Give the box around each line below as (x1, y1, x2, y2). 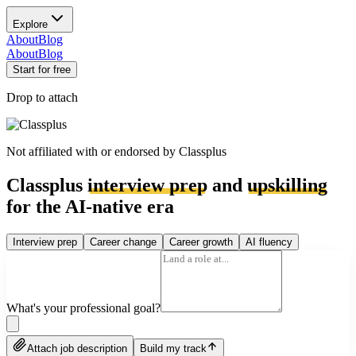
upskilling (247, 174, 327, 195)
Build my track (140, 342, 207, 354)
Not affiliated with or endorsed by (6, 145, 179, 158)
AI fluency (246, 235, 292, 248)
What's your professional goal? (6, 300, 161, 315)
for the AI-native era (6, 195, 174, 217)
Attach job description (27, 342, 127, 354)
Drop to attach (6, 91, 78, 104)
